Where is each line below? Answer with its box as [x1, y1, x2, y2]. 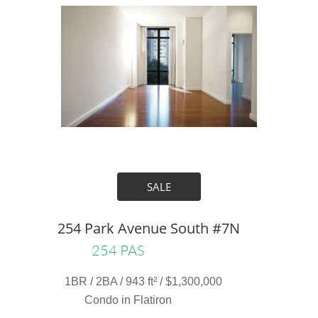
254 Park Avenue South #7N [57, 219, 240, 238]
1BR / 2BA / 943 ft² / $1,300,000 [64, 275, 222, 287]
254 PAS [91, 241, 144, 259]
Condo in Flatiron [84, 294, 172, 306]
